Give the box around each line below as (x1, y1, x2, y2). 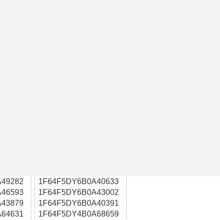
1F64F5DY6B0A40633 (38, 177, 119, 186)
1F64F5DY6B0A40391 (38, 199, 119, 207)
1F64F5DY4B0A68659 (38, 210, 119, 218)
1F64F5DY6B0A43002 (38, 188, 119, 196)
